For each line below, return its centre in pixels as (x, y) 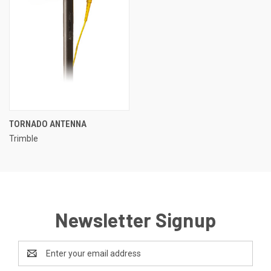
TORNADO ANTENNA (48, 124)
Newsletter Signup (135, 219)
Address (34, 259)
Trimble (24, 138)
